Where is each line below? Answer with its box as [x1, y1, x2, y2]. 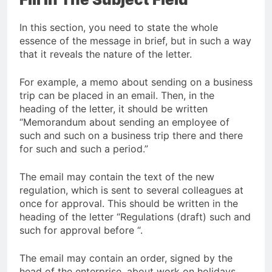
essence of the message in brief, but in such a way [19, 35, 251, 47]
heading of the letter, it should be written [19, 103, 208, 115]
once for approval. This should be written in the [19, 197, 238, 209]
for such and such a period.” [19, 143, 148, 155]
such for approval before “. [19, 224, 143, 236]
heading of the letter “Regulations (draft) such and [19, 211, 251, 223]
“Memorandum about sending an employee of [19, 116, 229, 128]
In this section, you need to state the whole [19, 21, 218, 33]
